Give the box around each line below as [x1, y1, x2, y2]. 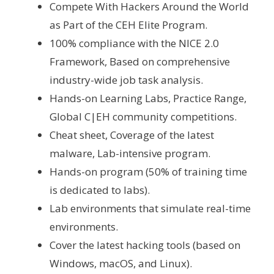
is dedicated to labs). [50, 182, 150, 197]
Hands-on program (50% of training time [50, 164, 247, 179]
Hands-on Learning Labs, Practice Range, [50, 91, 246, 105]
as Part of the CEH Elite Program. [50, 17, 207, 32]
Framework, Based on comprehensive [50, 54, 230, 68]
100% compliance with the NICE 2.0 [50, 35, 219, 50]
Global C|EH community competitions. [50, 109, 237, 124]
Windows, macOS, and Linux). [50, 256, 192, 270]
